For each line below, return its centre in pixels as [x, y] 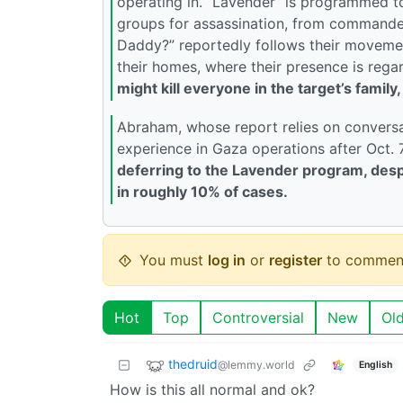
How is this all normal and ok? [212, 390]
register [296, 260]
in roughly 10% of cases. [202, 192]
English [375, 364]
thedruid [193, 364]
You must [174, 260]
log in [227, 260]
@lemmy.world [256, 365]
